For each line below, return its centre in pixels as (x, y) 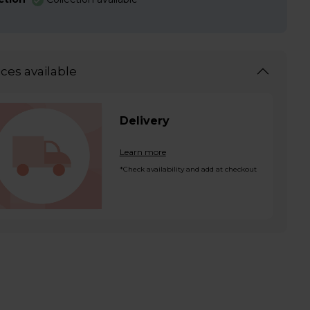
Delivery (144, 121)
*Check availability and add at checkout (188, 169)
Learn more (143, 152)
